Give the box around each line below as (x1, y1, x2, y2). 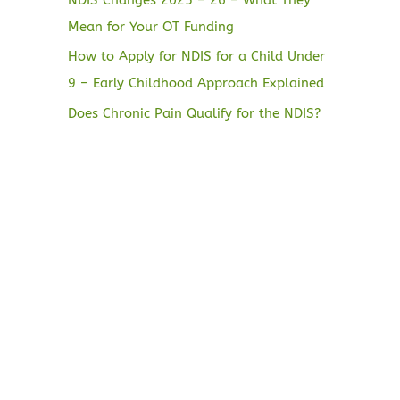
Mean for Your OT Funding (68, 18, 234, 35)
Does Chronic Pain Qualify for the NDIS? (68, 105, 321, 121)
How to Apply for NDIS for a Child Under (68, 48, 325, 65)
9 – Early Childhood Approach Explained (68, 75, 324, 92)
